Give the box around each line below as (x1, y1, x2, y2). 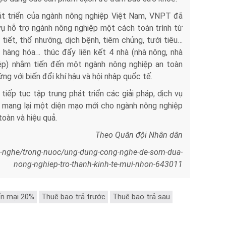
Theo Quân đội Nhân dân (95, 130, 183, 140)
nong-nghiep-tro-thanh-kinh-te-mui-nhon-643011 (14, 159, 183, 169)
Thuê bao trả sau (112, 192, 170, 202)
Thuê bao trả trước (41, 192, 105, 202)
